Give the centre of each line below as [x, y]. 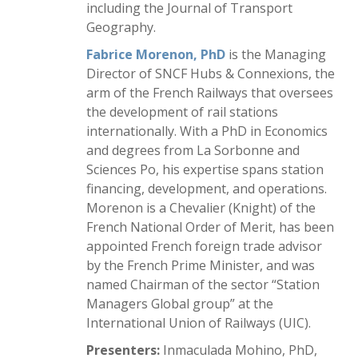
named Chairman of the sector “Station [203, 284]
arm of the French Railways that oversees [210, 93]
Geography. [123, 27]
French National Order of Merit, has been [210, 227]
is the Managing [277, 54]
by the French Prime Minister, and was [201, 265]
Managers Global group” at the [180, 304]
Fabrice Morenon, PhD [156, 54]
